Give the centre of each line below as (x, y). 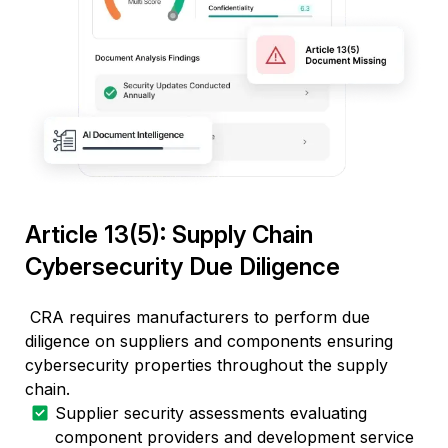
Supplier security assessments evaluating (211, 413)
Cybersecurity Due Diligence (182, 267)
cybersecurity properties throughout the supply (206, 365)
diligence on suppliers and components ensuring (209, 341)
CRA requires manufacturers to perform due (200, 317)
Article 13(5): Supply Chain (169, 235)
